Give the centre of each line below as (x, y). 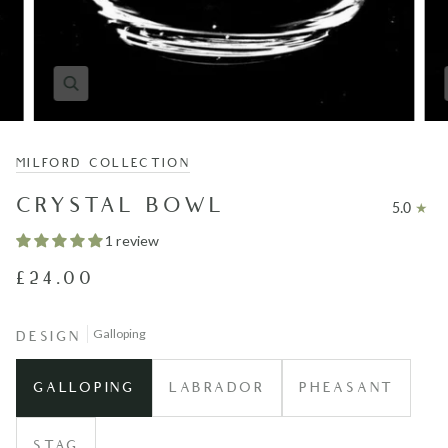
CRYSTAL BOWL (120, 206)
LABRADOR (216, 388)
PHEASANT (346, 388)
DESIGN (48, 337)
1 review (132, 241)
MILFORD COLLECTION (103, 163)
